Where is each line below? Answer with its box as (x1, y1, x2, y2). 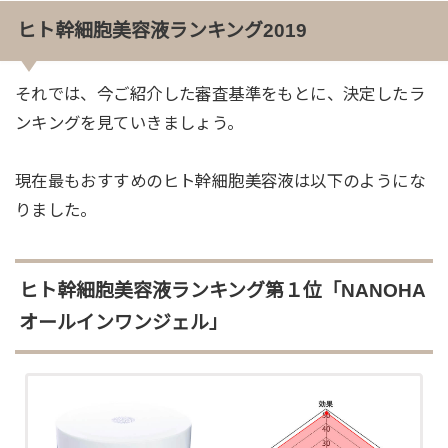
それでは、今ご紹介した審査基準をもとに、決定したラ (14, 85, 426, 104)
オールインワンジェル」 (18, 311, 228, 333)
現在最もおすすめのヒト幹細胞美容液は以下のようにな (14, 172, 426, 191)
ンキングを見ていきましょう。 (14, 114, 244, 133)
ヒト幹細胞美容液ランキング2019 (16, 20, 307, 42)
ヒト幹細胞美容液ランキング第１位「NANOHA (18, 279, 426, 301)
